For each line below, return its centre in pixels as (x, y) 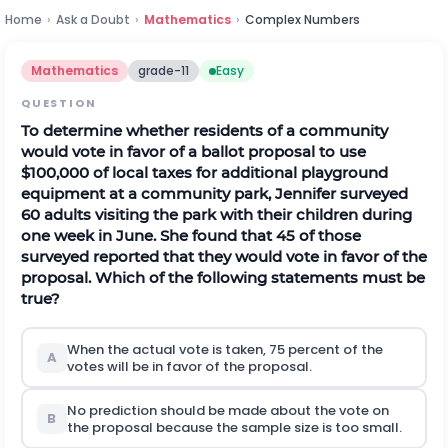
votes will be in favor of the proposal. (189, 366)
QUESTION (59, 103)
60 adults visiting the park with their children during (216, 214)
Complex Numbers (302, 19)
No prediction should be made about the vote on (227, 410)
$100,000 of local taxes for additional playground (204, 172)
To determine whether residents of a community (204, 130)
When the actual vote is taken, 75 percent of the (224, 349)
